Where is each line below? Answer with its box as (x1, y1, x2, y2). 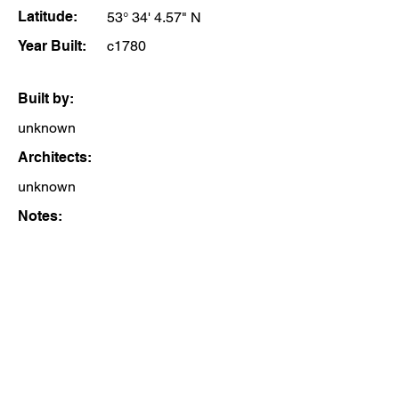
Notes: (18, 208, 62, 224)
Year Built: (18, 37, 86, 54)
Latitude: (18, 8, 77, 25)
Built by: (18, 90, 74, 107)
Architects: (18, 149, 92, 166)
